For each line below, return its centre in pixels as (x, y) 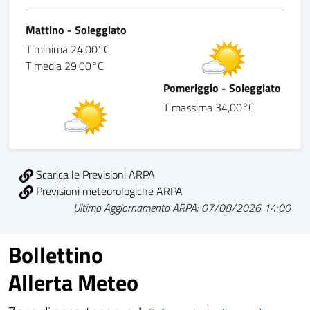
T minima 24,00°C (68, 49)
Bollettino (56, 255)
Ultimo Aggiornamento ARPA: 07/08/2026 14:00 (182, 208)
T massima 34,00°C (209, 108)
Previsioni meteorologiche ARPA (108, 191)
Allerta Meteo (73, 283)
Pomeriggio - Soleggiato (222, 88)
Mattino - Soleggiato (76, 30)
